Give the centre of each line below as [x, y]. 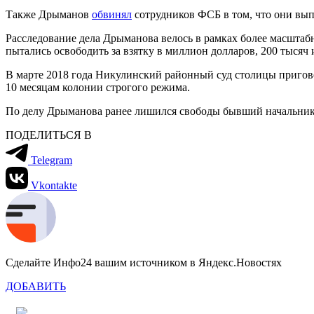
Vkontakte [54, 185]
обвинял [112, 14]
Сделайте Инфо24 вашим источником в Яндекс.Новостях [144, 262]
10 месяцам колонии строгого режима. [98, 87]
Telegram [52, 160]
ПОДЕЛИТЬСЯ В [49, 135]
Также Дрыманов [49, 14]
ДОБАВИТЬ [36, 286]
